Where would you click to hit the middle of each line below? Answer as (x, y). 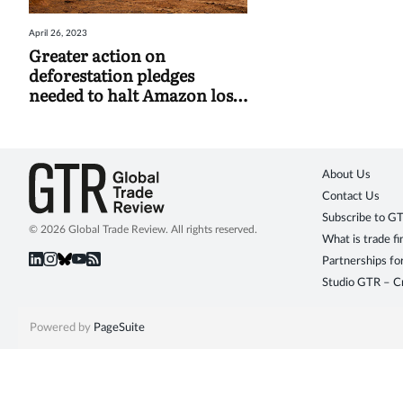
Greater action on (97, 56)
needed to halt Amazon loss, (137, 95)
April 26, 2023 (58, 34)
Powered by (61, 328)
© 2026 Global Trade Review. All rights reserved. (143, 230)
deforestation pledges (112, 76)
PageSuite (119, 328)
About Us (346, 175)
